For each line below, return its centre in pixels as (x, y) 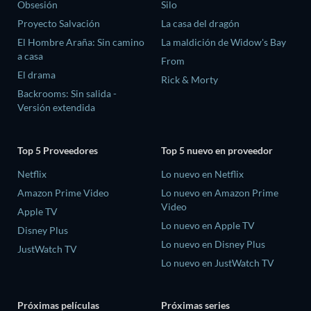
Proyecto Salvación (59, 24)
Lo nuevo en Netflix (202, 174)
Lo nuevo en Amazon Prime (220, 192)
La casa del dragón (200, 24)
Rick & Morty (190, 80)
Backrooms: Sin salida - (67, 94)
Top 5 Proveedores (58, 150)
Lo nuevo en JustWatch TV (218, 262)
